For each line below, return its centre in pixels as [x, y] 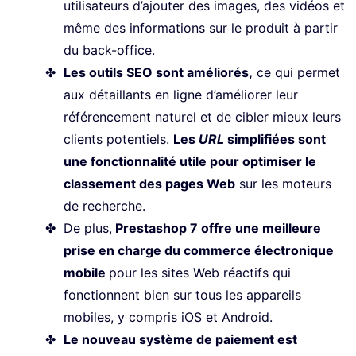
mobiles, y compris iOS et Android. [170, 317]
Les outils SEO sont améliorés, [158, 73]
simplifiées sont [277, 139]
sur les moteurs [283, 184]
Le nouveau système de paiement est [180, 340]
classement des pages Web [149, 184]
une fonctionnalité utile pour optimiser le [190, 162]
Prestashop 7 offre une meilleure [217, 228]
